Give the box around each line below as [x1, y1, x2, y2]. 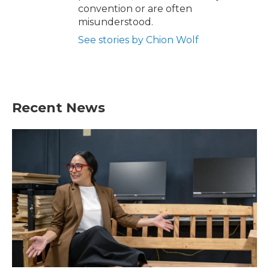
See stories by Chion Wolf [78, 34, 199, 46]
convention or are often [78, 3, 192, 15]
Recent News [12, 100, 105, 116]
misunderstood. [78, 16, 153, 28]
